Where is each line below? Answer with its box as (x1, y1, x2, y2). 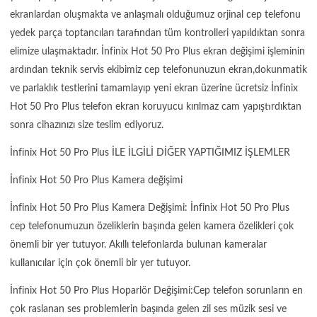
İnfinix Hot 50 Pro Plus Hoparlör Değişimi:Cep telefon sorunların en (10, 286, 303, 296)
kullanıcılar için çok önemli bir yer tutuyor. (10, 258, 190, 268)
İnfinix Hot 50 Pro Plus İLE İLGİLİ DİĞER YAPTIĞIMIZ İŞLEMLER (10, 147, 290, 158)
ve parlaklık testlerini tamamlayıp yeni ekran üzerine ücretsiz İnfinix (10, 83, 298, 93)
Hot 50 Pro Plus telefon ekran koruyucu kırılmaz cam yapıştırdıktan (10, 101, 301, 112)
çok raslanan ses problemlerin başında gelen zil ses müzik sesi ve (10, 304, 287, 314)
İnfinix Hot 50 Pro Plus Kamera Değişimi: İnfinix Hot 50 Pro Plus (10, 202, 289, 213)
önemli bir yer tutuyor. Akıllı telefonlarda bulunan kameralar (10, 239, 267, 250)
